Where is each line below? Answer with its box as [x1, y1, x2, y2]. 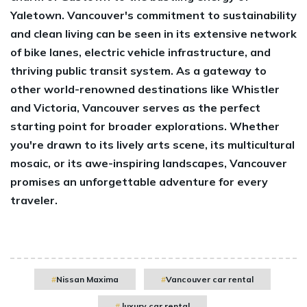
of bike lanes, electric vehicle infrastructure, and [10, 45, 271, 59]
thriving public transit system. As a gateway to [10, 63, 267, 77]
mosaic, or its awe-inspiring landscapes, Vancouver [10, 156, 287, 170]
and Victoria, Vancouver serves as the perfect [10, 100, 260, 114]
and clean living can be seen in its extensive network [10, 26, 297, 40]
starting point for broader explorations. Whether [10, 119, 280, 133]
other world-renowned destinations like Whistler [10, 82, 280, 96]
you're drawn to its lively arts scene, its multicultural [10, 137, 295, 151]
